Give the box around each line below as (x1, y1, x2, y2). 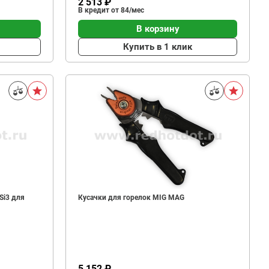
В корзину (136, 23, 180, 34)
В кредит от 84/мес (78, 6, 145, 14)
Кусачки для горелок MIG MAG (78, 193, 185, 202)
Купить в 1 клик (123, 41, 193, 52)
